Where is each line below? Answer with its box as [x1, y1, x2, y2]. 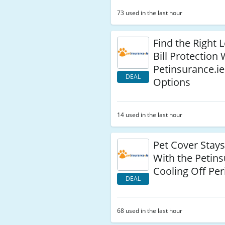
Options [153, 75, 191, 89]
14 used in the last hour [117, 110, 183, 119]
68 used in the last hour [117, 206, 183, 215]
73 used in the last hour [117, 9, 183, 17]
